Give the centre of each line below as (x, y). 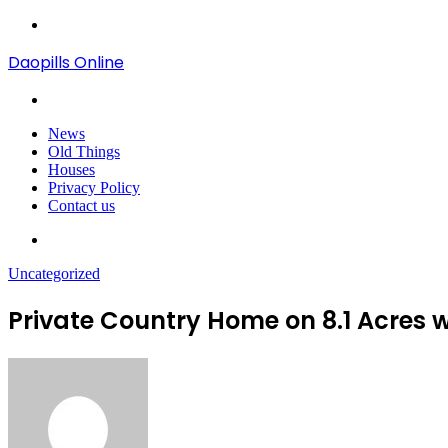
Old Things (84, 151)
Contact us (81, 205)
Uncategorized (54, 273)
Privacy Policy (94, 187)
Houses (71, 169)
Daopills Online (66, 62)
